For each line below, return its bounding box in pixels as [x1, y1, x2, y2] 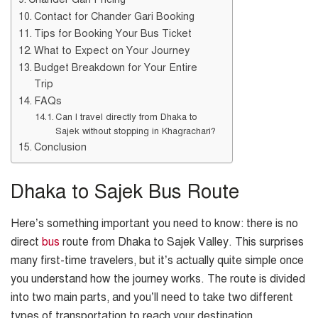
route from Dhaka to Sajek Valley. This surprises [60, 235, 304, 250]
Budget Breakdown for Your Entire [33, 60, 197, 74]
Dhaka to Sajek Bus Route [11, 180, 239, 204]
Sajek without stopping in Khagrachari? [55, 125, 216, 137]
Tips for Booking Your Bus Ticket [33, 26, 192, 40]
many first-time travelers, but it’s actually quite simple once [11, 253, 304, 268]
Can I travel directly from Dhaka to [55, 111, 198, 123]
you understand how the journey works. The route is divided [11, 272, 305, 287]
